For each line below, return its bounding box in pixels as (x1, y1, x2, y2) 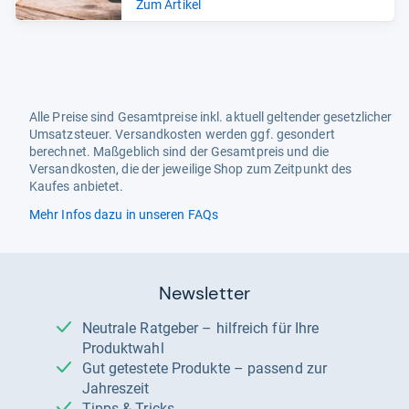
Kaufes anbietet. (29, 179, 124, 194)
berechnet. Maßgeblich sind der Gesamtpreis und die (29, 144, 329, 160)
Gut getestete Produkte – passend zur (81, 360, 92, 378)
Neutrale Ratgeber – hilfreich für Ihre (81, 320, 92, 338)
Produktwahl (81, 340, 164, 358)
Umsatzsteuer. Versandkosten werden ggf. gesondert (29, 127, 335, 142)
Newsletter (159, 281, 250, 306)
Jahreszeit (81, 380, 150, 398)
